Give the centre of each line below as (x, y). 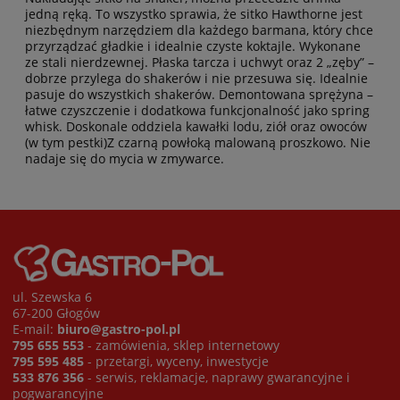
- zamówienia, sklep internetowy (182, 345)
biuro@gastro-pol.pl (119, 329)
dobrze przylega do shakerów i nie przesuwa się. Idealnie (196, 79)
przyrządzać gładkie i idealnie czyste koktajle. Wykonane (193, 46)
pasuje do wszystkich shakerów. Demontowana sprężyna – (199, 95)
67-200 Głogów (56, 312)
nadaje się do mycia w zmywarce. (125, 159)
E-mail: (35, 329)
